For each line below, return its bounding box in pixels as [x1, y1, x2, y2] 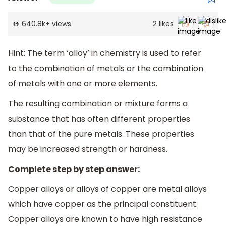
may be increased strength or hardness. [8, 143, 167, 155]
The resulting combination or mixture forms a [8, 98, 188, 110]
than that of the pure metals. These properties [8, 128, 194, 140]
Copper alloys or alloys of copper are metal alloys [8, 183, 207, 195]
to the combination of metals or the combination [8, 63, 203, 75]
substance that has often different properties [8, 113, 190, 125]
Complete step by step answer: [8, 163, 140, 175]
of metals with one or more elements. [8, 78, 157, 90]
